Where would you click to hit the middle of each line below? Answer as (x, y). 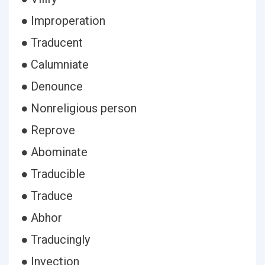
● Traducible (53, 174)
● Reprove (48, 130)
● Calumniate (55, 64)
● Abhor (41, 218)
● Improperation (63, 21)
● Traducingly (55, 240)
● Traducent (52, 43)
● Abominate (54, 152)
